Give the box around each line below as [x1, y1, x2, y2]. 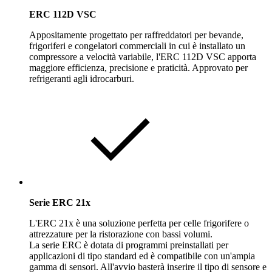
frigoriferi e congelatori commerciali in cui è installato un [29, 40, 245, 51]
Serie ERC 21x [29, 197, 90, 208]
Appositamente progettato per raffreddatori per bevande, [29, 29, 243, 40]
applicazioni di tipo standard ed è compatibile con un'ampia [29, 250, 255, 261]
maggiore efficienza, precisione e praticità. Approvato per [29, 62, 248, 73]
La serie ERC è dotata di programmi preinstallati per [29, 239, 228, 250]
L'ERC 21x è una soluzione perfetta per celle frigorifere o [29, 217, 249, 228]
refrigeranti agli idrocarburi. [29, 73, 134, 84]
